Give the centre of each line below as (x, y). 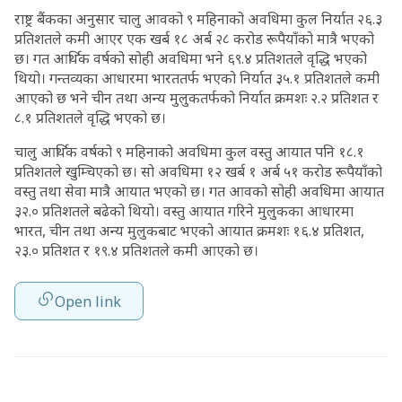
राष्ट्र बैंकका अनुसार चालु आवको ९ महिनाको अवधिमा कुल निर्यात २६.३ (198, 19)
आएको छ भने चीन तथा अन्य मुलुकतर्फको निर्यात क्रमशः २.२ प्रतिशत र (197, 98)
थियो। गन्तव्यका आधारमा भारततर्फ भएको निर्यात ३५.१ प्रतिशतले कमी (197, 78)
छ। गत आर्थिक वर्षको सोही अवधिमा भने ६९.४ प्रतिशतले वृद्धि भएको (191, 58)
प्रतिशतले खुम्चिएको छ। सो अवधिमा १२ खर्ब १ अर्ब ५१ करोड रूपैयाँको (198, 171)
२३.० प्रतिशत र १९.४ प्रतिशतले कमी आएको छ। (136, 250)
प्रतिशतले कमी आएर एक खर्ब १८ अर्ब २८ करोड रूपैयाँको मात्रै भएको (194, 39)
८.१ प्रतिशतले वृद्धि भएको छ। (90, 118)
